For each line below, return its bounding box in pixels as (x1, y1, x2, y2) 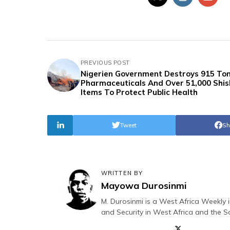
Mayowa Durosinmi (101, 179, 187, 191)
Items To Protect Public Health (81, 87, 198, 97)
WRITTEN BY (101, 169, 143, 177)
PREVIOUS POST (81, 59, 130, 66)
